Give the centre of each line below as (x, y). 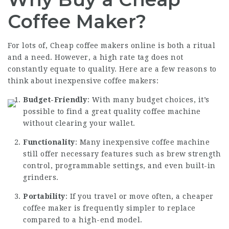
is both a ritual (185, 45)
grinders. (41, 177)
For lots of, (29, 45)
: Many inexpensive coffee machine (142, 142)
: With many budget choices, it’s (148, 100)
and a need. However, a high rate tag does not (96, 57)
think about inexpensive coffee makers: (83, 81)
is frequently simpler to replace (134, 208)
